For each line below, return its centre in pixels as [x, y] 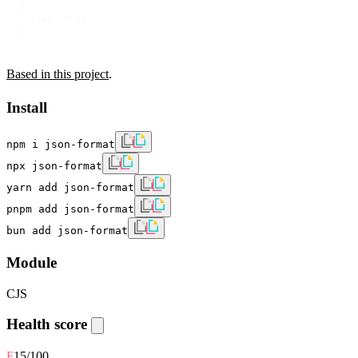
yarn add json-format [70, 188]
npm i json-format [61, 145]
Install [27, 107]
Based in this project [58, 74]
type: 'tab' [56, 19]
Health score [49, 324]
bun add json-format [67, 231]
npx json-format [54, 166]
